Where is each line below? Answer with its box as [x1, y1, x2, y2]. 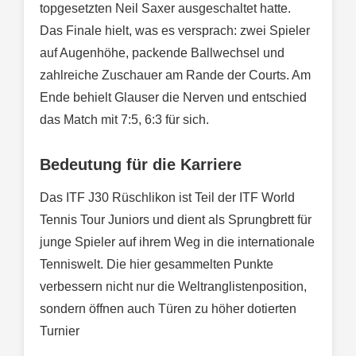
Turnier [40, 323, 79, 338]
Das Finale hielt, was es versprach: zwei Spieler [40, 23, 310, 37]
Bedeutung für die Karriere [40, 155, 242, 173]
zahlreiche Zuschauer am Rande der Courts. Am [40, 68, 311, 82]
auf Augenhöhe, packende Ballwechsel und [40, 45, 284, 60]
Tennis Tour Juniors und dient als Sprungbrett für [40, 212, 311, 226]
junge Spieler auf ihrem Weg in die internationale [40, 234, 315, 249]
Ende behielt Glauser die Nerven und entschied [40, 90, 307, 104]
